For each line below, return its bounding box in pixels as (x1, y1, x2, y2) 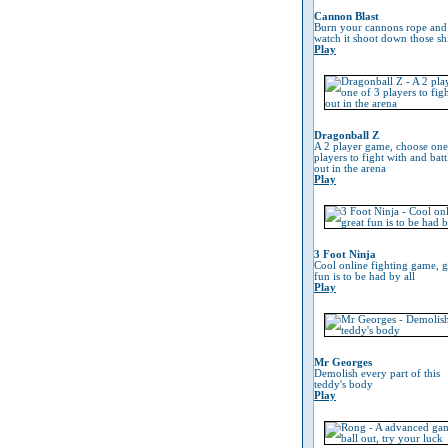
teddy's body (314, 379, 373, 390)
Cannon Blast (314, 11, 379, 22)
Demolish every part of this (314, 368, 440, 379)
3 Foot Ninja (314, 249, 376, 260)
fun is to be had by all (314, 271, 415, 282)
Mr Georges (314, 357, 372, 368)
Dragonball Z (314, 130, 379, 141)
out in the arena (314, 163, 386, 174)
